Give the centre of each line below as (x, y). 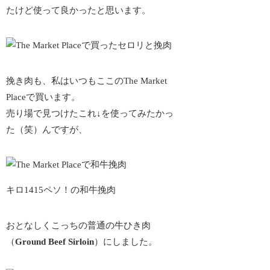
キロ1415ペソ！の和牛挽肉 (61, 190)
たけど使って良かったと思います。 (79, 10)
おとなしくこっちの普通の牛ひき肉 (79, 225)
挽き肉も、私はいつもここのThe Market (87, 80)
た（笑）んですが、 (47, 129)
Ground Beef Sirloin (55, 241)
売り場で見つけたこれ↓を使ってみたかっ (90, 113)
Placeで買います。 (43, 97)
